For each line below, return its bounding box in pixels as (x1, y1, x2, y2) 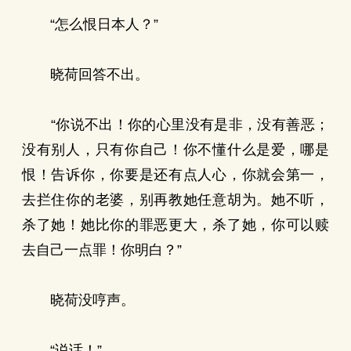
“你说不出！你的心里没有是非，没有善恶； (22, 117, 329, 132)
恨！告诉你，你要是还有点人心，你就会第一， (22, 167, 329, 183)
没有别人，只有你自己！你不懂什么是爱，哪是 (22, 142, 329, 157)
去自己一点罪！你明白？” (22, 242, 182, 258)
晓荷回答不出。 (22, 67, 149, 82)
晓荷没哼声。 (22, 292, 135, 308)
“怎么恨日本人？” (22, 16, 158, 32)
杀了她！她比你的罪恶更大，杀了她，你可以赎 (22, 217, 329, 233)
